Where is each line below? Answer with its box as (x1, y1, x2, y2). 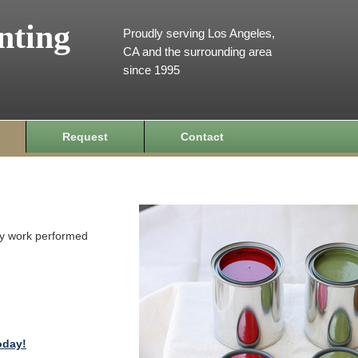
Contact (181, 130, 224, 143)
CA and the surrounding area (123, 45, 272, 58)
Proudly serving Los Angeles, (123, 26, 275, 40)
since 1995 (123, 63, 180, 77)
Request (62, 130, 108, 143)
